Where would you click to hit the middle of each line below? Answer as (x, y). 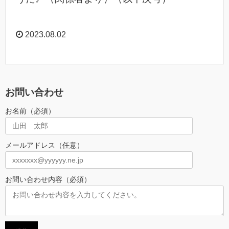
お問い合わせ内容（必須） (48, 180)
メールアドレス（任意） (44, 145)
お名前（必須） (30, 111)
